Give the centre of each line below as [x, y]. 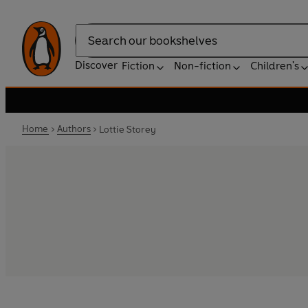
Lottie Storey [127, 129]
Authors [74, 129]
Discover [96, 65]
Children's [275, 66]
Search [92, 47]
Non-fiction [202, 66]
